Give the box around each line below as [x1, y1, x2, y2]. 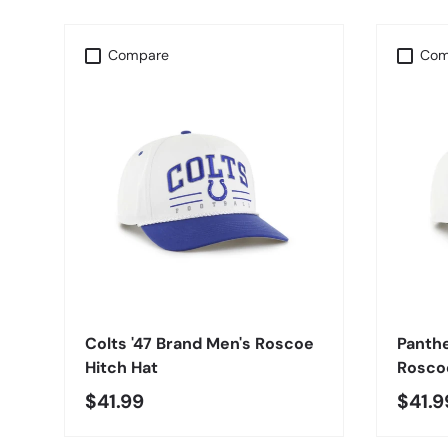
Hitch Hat [85, 357, 158, 379]
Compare [108, 46, 170, 65]
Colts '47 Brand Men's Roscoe [85, 333, 314, 355]
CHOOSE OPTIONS [143, 283, 265, 302]
